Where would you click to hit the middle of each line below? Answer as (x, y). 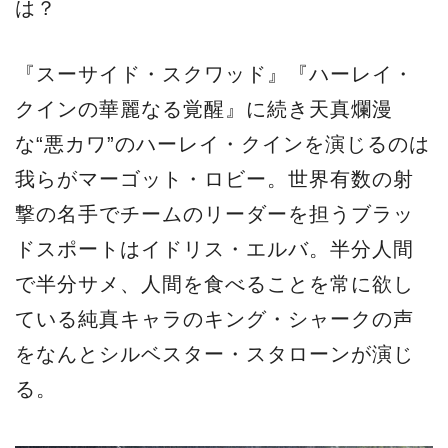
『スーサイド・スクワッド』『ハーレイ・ (214, 74)
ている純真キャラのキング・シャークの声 (214, 319)
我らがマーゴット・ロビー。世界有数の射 (214, 179)
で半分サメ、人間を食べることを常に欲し (214, 284)
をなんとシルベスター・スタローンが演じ (214, 354)
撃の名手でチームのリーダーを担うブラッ (214, 214)
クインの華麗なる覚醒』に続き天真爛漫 (204, 109)
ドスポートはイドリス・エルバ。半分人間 (214, 249)
